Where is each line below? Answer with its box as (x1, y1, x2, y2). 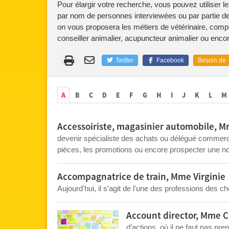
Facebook (154, 57, 184, 64)
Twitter (113, 57, 133, 64)
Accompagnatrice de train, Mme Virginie (57, 171, 225, 184)
